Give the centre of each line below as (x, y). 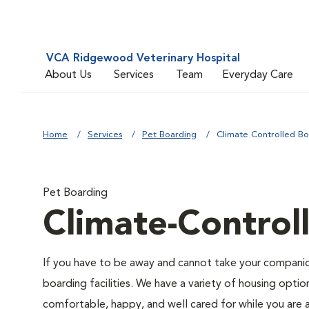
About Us (68, 75)
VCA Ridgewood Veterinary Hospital (143, 59)
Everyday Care (258, 75)
